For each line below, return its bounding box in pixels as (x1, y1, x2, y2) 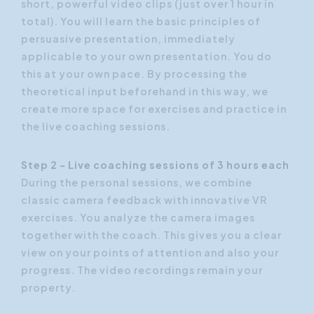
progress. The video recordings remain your (21, 264, 263, 277)
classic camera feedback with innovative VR (21, 193, 267, 207)
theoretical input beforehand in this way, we (21, 85, 268, 98)
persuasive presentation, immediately (21, 32, 235, 46)
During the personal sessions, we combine (21, 176, 252, 189)
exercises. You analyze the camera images (21, 211, 255, 224)
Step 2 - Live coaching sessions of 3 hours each (21, 158, 289, 172)
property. (21, 281, 78, 294)
